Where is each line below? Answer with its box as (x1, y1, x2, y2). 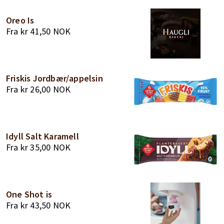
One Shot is (6, 188, 52, 200)
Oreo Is (6, 14, 34, 26)
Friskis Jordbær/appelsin (6, 72, 103, 84)
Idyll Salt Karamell (6, 130, 79, 142)
